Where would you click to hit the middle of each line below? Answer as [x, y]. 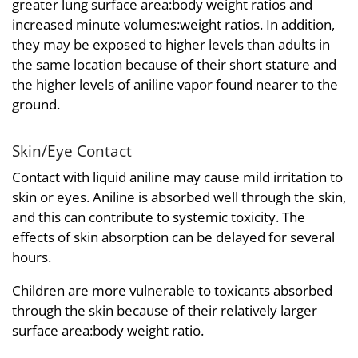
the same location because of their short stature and [174, 64]
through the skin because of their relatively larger [165, 311]
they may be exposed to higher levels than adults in [171, 44]
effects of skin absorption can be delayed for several [173, 237]
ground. [36, 104]
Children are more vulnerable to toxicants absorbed [172, 291]
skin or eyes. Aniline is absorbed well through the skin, [179, 197]
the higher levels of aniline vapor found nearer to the [175, 84]
